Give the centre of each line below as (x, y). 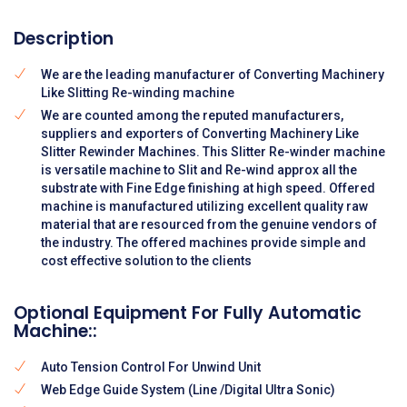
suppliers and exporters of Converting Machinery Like (200, 133)
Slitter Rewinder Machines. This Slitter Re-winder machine (213, 151)
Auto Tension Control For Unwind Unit (151, 367)
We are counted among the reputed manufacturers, (192, 115)
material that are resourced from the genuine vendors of (209, 224)
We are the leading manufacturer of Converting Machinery (213, 74)
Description (64, 38)
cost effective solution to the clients (146, 260)
